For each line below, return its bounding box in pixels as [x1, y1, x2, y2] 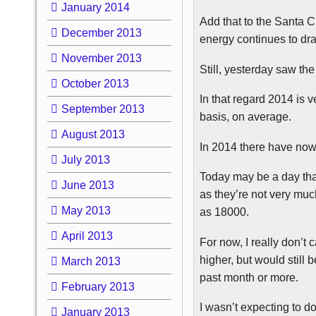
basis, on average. [200, 111, 292, 123]
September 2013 [61, 102, 145, 115]
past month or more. [200, 271, 299, 284]
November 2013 [61, 51, 142, 64]
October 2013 [61, 77, 129, 90]
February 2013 [61, 280, 135, 293]
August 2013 [61, 128, 125, 140]
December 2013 [61, 26, 142, 39]
